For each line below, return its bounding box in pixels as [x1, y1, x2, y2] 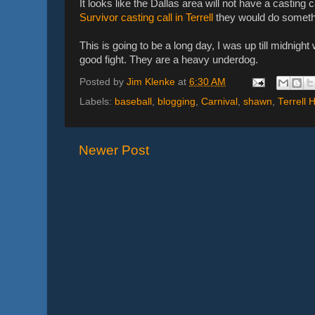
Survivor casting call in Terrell [79, 11, 213, 23]
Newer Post [79, 143, 149, 158]
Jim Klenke [127, 77, 175, 88]
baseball [115, 96, 152, 108]
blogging [157, 96, 195, 108]
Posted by [79, 77, 127, 88]
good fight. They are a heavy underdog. [79, 53, 258, 65]
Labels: [79, 96, 115, 108]
